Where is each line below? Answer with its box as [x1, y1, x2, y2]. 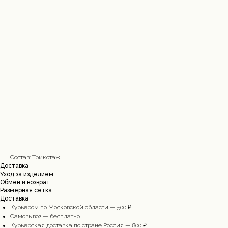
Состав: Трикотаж [10, 154, 60, 161]
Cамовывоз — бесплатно [10, 213, 80, 220]
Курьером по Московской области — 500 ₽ [10, 204, 131, 211]
